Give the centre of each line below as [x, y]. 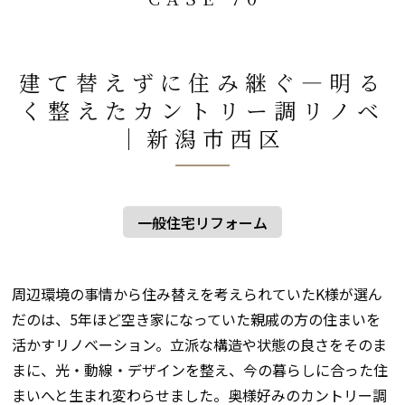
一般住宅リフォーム [202, 222]
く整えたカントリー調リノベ [202, 110]
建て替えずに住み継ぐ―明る [202, 82]
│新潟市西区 [202, 138]
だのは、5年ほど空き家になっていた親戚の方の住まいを [196, 319]
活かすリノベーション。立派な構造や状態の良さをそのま [199, 344]
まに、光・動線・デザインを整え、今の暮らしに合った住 [199, 369]
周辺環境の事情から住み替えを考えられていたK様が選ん [197, 293]
